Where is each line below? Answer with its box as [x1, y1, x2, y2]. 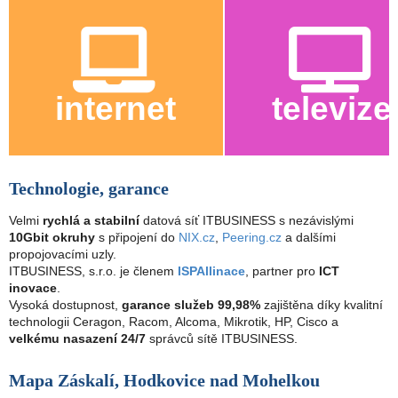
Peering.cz [222, 230, 282, 245]
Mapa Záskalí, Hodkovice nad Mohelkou [9, 370, 320, 391]
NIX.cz [179, 230, 215, 245]
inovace [9, 281, 57, 296]
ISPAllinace [178, 264, 245, 279]
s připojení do [95, 230, 179, 245]
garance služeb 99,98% [122, 298, 260, 313]
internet [55, 89, 177, 127]
